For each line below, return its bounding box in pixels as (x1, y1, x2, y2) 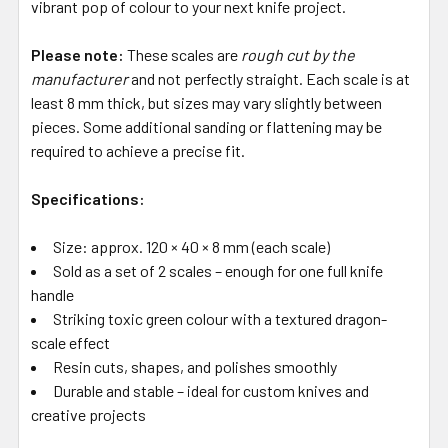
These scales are (124, 44, 241, 64)
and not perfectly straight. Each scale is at (128, 68, 410, 88)
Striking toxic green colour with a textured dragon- (53, 308, 387, 328)
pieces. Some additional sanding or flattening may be (31, 116, 382, 136)
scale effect (31, 332, 110, 352)
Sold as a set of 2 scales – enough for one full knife (53, 260, 383, 280)
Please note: (31, 44, 124, 64)
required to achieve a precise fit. (31, 140, 245, 160)
